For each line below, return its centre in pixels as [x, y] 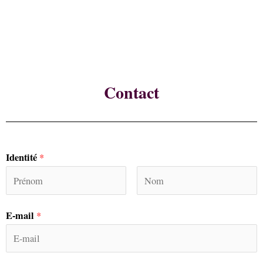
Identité [23, 158]
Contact [131, 93]
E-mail [21, 215]
